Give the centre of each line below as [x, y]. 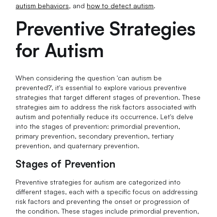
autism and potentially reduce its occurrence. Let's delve [105, 116]
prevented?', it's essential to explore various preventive [101, 87]
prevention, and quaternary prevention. [78, 145]
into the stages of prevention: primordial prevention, [98, 126]
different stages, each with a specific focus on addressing [107, 191]
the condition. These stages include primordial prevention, [108, 211]
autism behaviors [42, 5]
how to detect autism [120, 5]
